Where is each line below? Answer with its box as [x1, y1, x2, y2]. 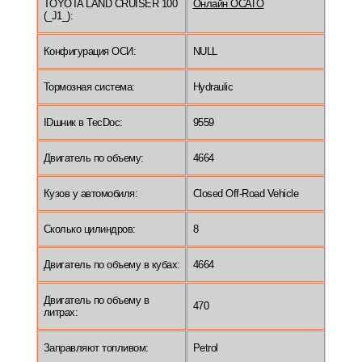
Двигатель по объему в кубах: [43, 259, 180, 271]
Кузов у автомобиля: [43, 187, 137, 200]
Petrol [192, 342, 218, 355]
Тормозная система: [43, 81, 135, 94]
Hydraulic [192, 81, 233, 94]
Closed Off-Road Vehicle [192, 187, 298, 200]
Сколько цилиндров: [43, 223, 136, 236]
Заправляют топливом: [43, 342, 149, 355]
